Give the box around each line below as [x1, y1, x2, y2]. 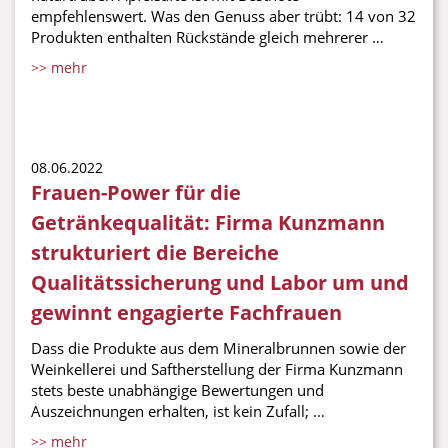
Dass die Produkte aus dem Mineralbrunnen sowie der [31, 338, 406, 358]
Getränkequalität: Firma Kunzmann [31, 209, 385, 236]
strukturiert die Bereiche [31, 239, 279, 266]
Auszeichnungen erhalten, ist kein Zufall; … [31, 401, 325, 421]
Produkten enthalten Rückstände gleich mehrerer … [31, 27, 384, 47]
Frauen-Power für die [31, 179, 241, 206]
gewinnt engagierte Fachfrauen [31, 299, 342, 326]
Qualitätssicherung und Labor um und [31, 269, 409, 296]
